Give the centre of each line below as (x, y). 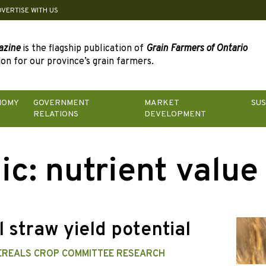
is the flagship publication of (83, 49)
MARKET (162, 103)
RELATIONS (56, 115)
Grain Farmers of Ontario (197, 49)
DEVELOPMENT (175, 115)
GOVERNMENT (61, 103)
